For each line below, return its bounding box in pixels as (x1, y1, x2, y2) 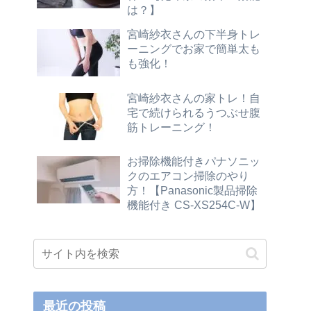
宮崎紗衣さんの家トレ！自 (127, 91, 260, 104)
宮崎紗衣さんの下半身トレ (127, 28, 260, 41)
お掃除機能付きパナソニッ (127, 154, 260, 167)
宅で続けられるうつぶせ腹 (127, 106, 260, 119)
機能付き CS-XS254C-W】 (127, 198, 261, 211)
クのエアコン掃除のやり (127, 169, 249, 182)
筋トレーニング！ (127, 120, 216, 133)
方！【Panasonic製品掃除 (127, 183, 258, 196)
